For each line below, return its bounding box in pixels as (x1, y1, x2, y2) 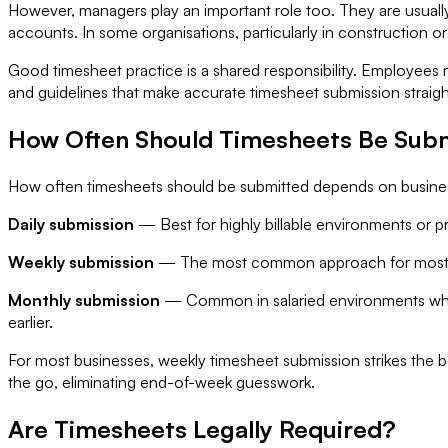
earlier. (8, 311, 53, 332)
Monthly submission (8, 289, 160, 310)
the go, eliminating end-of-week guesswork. (8, 371, 315, 392)
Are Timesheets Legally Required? (8, 413, 396, 444)
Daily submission (8, 213, 134, 234)
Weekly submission (8, 251, 154, 272)
